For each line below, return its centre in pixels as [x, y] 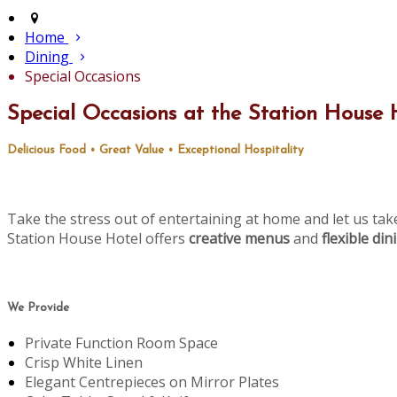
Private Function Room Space [121, 343]
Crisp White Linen [84, 362]
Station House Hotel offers [98, 239]
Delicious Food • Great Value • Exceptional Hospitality [156, 151]
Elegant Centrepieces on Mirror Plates [152, 381]
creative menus [239, 239]
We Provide [38, 307]
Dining [47, 57]
